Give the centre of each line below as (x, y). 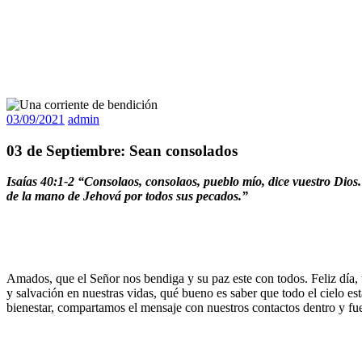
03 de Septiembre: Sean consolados (122, 150)
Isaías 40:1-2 (40, 182)
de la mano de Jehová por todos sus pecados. (124, 196)
